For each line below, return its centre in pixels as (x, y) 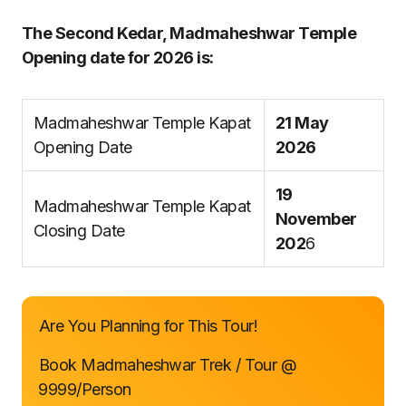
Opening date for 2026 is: (118, 58)
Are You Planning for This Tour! (149, 326)
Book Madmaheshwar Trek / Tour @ (168, 365)
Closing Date (79, 231)
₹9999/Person (85, 389)
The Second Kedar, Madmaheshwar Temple (189, 33)
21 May (302, 123)
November (316, 219)
